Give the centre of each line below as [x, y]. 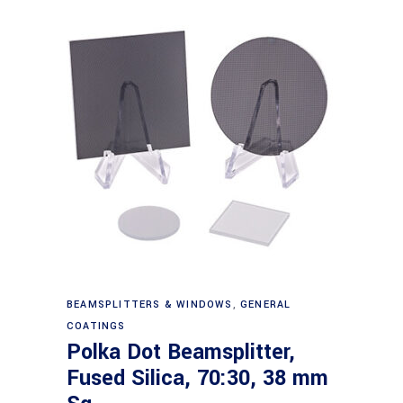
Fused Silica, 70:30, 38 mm [197, 379]
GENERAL [266, 305]
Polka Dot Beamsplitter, [181, 353]
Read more [203, 297]
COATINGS [96, 327]
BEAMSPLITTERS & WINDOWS [150, 305]
